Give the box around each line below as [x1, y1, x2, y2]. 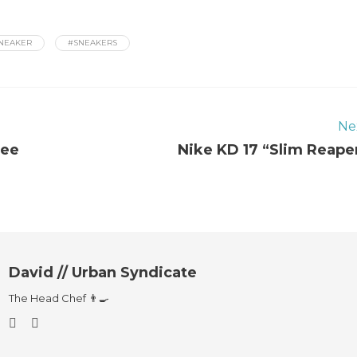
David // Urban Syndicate [8, 264, 197, 281]
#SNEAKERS [68, 37, 117, 48]
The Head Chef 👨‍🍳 [8, 292, 109, 304]
